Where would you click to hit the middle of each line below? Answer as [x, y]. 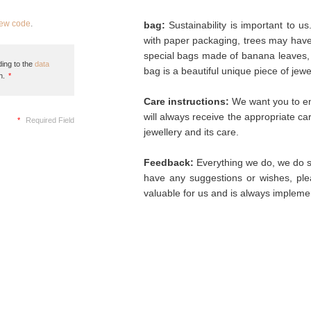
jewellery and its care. [191, 132]
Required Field [49, 120]
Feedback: [168, 162]
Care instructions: [186, 101]
